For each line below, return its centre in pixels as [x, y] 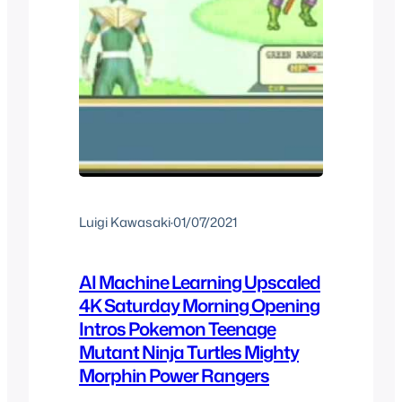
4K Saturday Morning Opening [199, 306]
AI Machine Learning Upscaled [200, 282]
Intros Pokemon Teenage [177, 329]
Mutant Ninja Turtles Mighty [189, 352]
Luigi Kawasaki [125, 222]
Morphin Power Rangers [174, 376]
